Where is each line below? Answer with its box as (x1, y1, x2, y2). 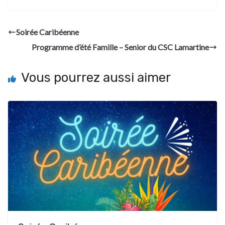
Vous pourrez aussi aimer (21, 69, 171, 85)
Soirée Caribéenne (16, 27, 79, 37)
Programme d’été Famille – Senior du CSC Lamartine (32, 42, 209, 52)
